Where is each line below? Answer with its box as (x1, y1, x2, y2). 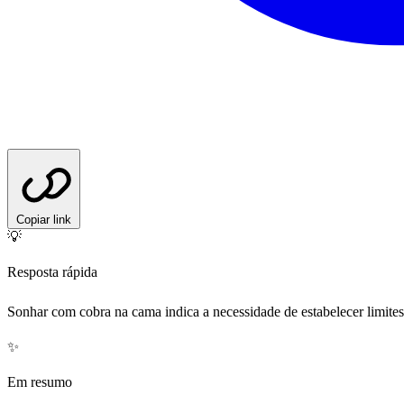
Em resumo (7, 374, 72, 390)
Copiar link (16, 213, 71, 227)
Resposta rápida (7, 264, 97, 280)
